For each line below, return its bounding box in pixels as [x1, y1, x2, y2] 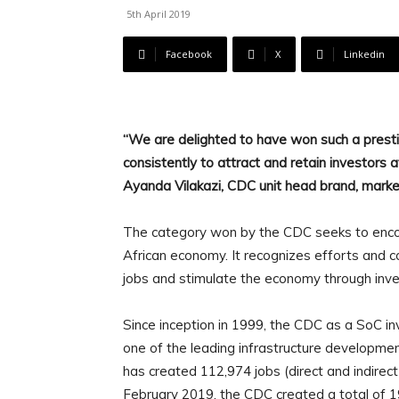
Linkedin [344, 47, 385, 61]
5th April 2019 [126, 7, 191, 20]
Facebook [166, 47, 212, 61]
